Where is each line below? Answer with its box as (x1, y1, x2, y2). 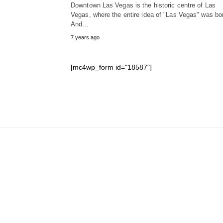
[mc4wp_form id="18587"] (71, 63, 152, 72)
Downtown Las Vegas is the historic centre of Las (71, 1, 216, 9)
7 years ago (71, 34, 100, 41)
